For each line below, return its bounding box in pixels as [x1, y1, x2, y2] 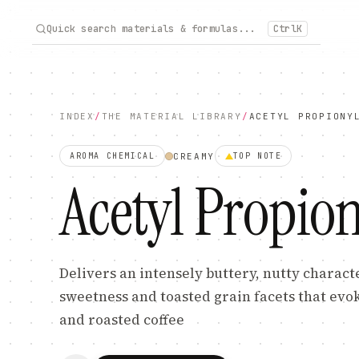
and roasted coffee [59, 310, 184, 329]
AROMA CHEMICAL [70, 151, 155, 161]
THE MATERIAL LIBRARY [101, 111, 242, 122]
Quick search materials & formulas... [46, 22, 256, 35]
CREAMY [173, 150, 215, 162]
